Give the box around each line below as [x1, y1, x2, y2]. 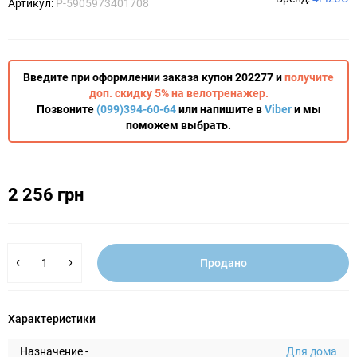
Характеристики [8, 312, 96, 325]
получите [284, 71, 334, 84]
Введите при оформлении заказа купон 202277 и [23, 71, 284, 84]
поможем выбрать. [126, 119, 231, 131]
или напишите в [175, 103, 265, 116]
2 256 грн [8, 185, 84, 205]
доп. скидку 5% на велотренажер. [88, 87, 269, 100]
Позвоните [36, 103, 96, 116]
